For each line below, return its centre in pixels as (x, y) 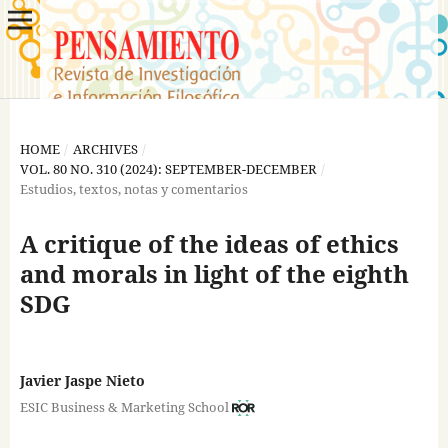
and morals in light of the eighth (214, 273)
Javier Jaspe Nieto (82, 380)
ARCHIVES (105, 148)
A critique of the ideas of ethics (209, 243)
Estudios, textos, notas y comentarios (133, 188)
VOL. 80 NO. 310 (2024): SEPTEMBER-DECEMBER (168, 168)
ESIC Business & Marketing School (124, 406)
